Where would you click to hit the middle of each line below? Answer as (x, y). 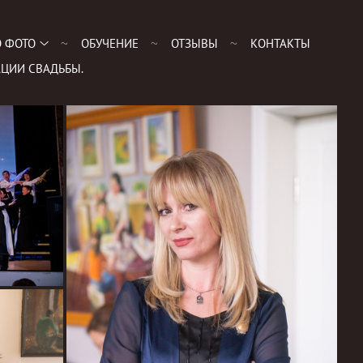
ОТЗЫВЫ (194, 43)
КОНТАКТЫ (280, 43)
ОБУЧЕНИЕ (109, 43)
